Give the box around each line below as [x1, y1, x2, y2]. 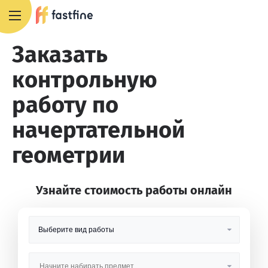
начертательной [12, 116, 185, 144]
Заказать [12, 41, 108, 68]
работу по [12, 91, 118, 118]
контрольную [12, 66, 157, 93]
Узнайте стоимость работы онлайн [36, 183, 232, 197]
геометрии [12, 141, 125, 169]
